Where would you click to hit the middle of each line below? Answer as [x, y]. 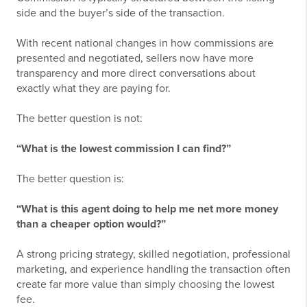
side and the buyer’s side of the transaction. [121, 13]
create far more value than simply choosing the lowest [146, 285]
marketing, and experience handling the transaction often [153, 270]
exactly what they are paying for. [94, 89]
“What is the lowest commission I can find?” [124, 149]
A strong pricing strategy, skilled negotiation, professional [153, 255]
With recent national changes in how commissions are [145, 44]
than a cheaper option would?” [91, 224]
